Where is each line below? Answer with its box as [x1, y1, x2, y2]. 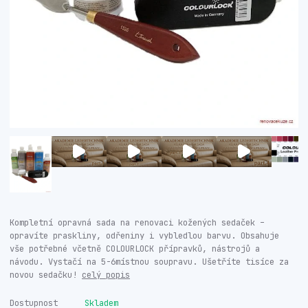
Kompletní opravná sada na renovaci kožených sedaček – [10, 217, 265, 228]
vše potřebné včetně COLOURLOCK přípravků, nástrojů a [10, 243, 260, 254]
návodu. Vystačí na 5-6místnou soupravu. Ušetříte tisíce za [10, 256, 289, 267]
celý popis [82, 269, 130, 280]
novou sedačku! [10, 269, 82, 280]
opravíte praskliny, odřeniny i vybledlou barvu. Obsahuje [10, 230, 279, 241]
